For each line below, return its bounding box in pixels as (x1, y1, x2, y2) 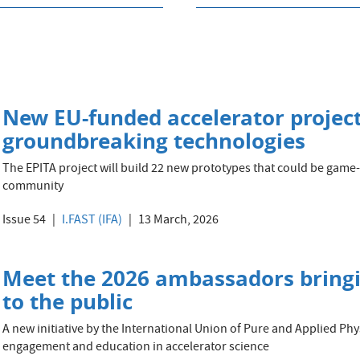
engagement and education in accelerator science (2, 338, 270, 358)
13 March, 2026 (136, 211, 219, 231)
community (2, 178, 64, 197)
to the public (2, 287, 133, 316)
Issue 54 (2, 211, 47, 231)
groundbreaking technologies (2, 126, 306, 155)
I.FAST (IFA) (62, 211, 123, 231)
